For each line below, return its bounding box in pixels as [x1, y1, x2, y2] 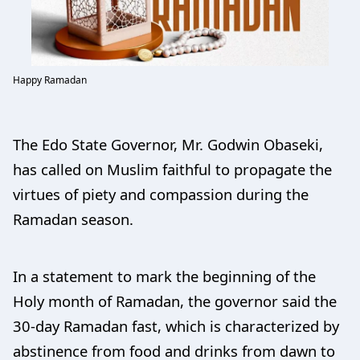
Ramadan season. [13, 208, 133, 229]
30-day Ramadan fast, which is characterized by [13, 315, 339, 336]
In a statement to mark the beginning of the [13, 265, 316, 286]
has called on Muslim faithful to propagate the [13, 158, 332, 179]
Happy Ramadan [13, 72, 87, 87]
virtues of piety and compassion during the [13, 183, 309, 204]
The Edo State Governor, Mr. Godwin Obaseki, [13, 133, 323, 154]
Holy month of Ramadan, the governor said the [13, 290, 337, 311]
